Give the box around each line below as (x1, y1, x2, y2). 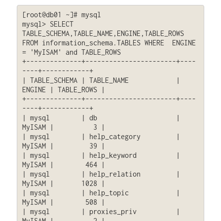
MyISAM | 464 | (22, 160, 105, 169)
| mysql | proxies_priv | (22, 207, 180, 216)
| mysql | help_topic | (22, 188, 180, 197)
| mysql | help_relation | (22, 170, 180, 179)
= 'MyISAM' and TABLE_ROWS (22, 48, 121, 57)
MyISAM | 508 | (22, 198, 105, 207)
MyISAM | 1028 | (22, 179, 105, 188)
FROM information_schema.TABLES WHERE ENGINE (22, 38, 196, 47)
